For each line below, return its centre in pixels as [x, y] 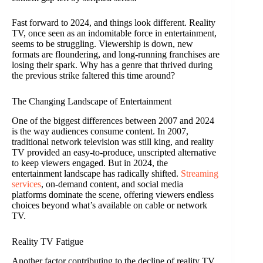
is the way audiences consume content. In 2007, [100, 131]
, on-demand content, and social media [112, 184]
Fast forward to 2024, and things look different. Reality [114, 23]
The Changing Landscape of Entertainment [92, 101]
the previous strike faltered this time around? [93, 75]
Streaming [200, 173]
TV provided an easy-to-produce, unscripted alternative [114, 152]
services [26, 184]
